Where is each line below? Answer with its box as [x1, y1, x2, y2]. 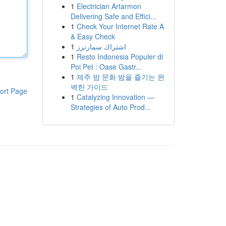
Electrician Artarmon [76, 1, 141, 11]
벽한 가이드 [70, 82, 108, 92]
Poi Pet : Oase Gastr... [70, 62, 142, 72]
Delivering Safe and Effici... [70, 11, 156, 21]
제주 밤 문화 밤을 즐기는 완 [76, 72, 164, 82]
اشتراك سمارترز [76, 41, 126, 51]
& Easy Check [70, 31, 115, 41]
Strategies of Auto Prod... [70, 102, 151, 112]
